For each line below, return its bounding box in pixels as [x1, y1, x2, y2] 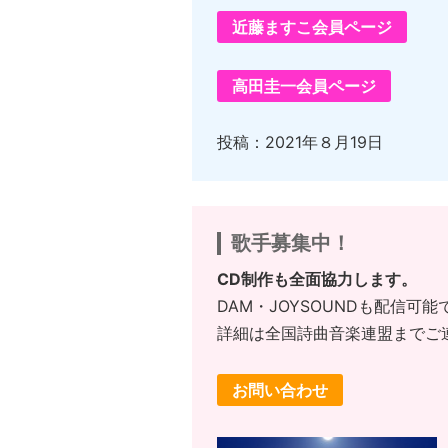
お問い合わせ [232, 380, 328, 401]
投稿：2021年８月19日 [217, 132, 383, 153]
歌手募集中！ [231, 231, 351, 256]
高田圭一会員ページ [232, 76, 376, 97]
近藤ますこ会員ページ [232, 17, 392, 38]
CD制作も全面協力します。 [217, 269, 417, 290]
